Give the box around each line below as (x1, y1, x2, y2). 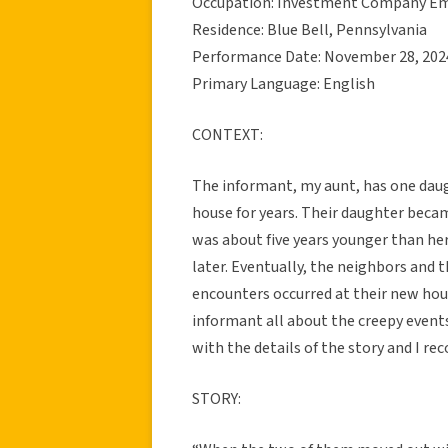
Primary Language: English (192, 72, 375, 95)
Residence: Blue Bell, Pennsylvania (192, 18, 427, 41)
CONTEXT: (192, 123, 263, 146)
